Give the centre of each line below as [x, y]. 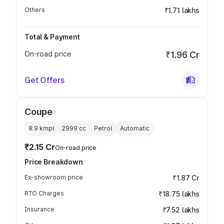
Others [35, 10]
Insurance [39, 209]
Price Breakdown [54, 162]
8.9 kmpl [41, 128]
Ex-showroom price [54, 177]
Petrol [103, 128]
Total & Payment [52, 37]
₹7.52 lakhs [181, 210]
